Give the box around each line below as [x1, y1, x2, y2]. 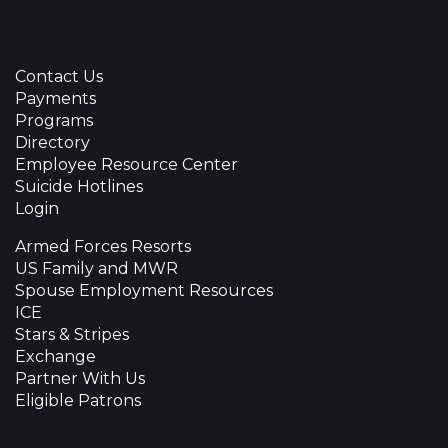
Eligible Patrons [15, 390, 141, 410]
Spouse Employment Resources [15, 280, 273, 300]
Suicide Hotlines [15, 176, 143, 196]
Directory [15, 132, 90, 152]
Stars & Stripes [15, 324, 129, 344]
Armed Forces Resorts [15, 236, 191, 256]
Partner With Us [15, 368, 145, 388]
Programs [15, 110, 93, 130]
